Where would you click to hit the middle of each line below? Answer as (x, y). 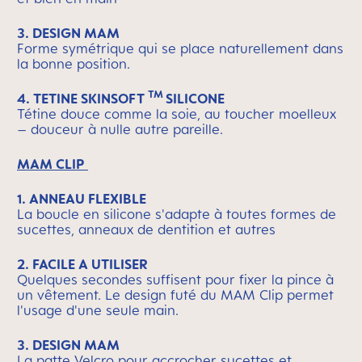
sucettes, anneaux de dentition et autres (146, 229)
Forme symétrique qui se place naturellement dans (180, 48)
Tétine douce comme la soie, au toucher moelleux (177, 114)
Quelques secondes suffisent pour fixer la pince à (175, 280)
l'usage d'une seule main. (98, 310)
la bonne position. (74, 64)
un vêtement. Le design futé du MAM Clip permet (175, 295)
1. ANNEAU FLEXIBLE (82, 199)
